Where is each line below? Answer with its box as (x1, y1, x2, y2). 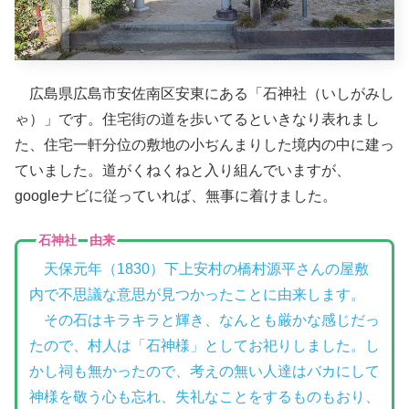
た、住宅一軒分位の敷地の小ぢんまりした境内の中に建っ (15, 136, 394, 152)
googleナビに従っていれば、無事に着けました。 (15, 187, 337, 204)
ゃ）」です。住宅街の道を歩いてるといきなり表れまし (15, 110, 380, 127)
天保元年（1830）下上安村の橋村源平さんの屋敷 (43, 260, 369, 277)
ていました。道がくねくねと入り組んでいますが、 (15, 162, 351, 178)
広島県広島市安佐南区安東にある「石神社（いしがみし (15, 85, 394, 101)
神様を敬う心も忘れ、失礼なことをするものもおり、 (28, 388, 380, 404)
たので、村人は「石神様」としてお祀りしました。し (28, 337, 380, 353)
